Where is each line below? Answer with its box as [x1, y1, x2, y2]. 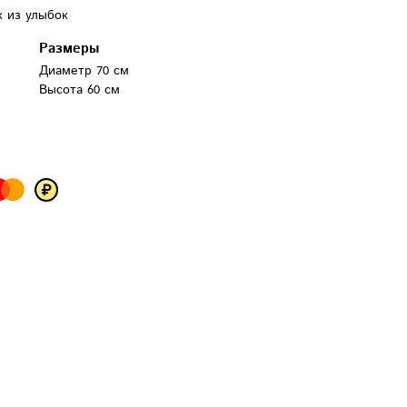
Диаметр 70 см [39, 62, 129, 80]
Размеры [39, 39, 99, 58]
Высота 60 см [39, 81, 120, 99]
